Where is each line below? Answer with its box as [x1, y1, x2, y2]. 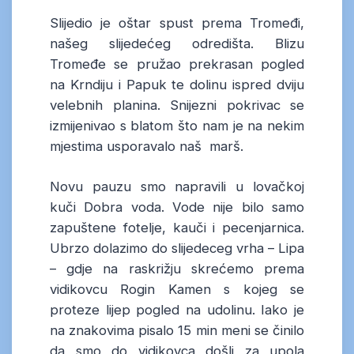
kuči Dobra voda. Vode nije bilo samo [50, 199, 304, 216]
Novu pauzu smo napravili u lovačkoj [50, 179, 304, 195]
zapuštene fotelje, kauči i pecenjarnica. [50, 220, 304, 236]
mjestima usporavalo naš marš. [50, 138, 243, 155]
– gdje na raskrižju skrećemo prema [50, 261, 304, 277]
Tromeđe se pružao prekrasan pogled [50, 56, 304, 73]
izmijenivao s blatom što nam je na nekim [50, 118, 304, 134]
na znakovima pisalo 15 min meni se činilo [50, 322, 304, 339]
